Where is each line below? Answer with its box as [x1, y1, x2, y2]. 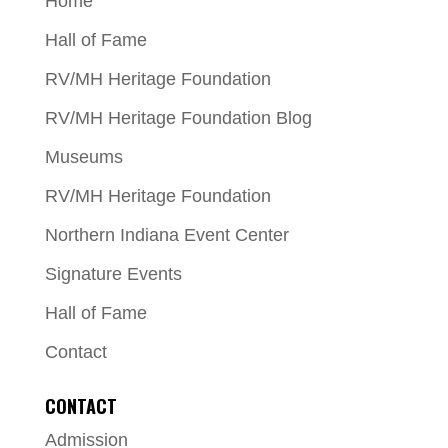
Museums [44, 146, 123, 167]
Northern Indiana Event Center [44, 224, 289, 245]
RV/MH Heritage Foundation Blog [44, 107, 312, 128]
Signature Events [44, 263, 182, 284]
